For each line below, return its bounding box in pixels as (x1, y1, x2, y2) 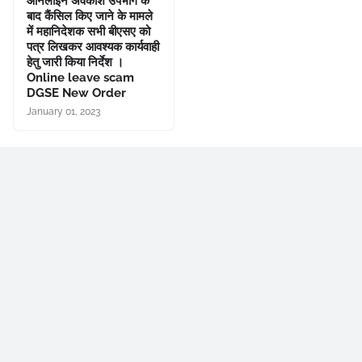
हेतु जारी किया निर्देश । (27, 55, 124, 69)
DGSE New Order (27, 86, 126, 100)
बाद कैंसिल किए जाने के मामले (27, 9, 153, 23)
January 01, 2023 (27, 106, 100, 117)
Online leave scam (27, 70, 134, 85)
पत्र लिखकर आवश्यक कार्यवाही (27, 40, 159, 54)
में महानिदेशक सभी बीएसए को (27, 24, 150, 39)
